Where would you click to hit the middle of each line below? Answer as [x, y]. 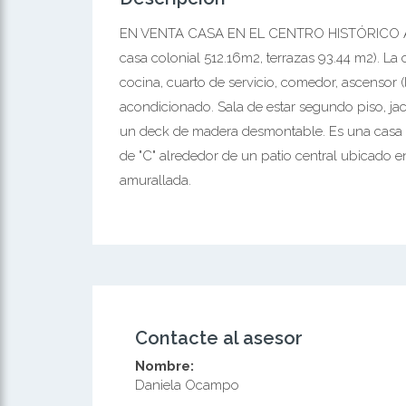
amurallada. [155, 180]
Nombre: [164, 366]
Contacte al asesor [219, 338]
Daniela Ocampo [187, 385]
